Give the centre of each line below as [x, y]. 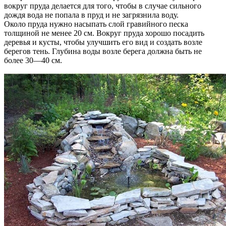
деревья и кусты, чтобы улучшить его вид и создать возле [103, 42]
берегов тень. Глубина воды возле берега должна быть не [103, 51]
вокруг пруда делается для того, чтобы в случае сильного [103, 6]
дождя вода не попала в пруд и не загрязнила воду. [91, 15]
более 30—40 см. [33, 61]
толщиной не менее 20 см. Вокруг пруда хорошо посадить [104, 33]
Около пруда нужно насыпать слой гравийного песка [96, 24]
